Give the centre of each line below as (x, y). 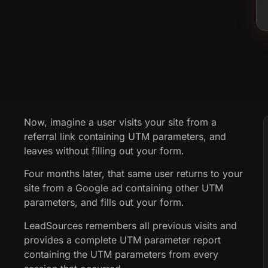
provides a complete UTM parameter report (122, 240)
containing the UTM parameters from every (121, 254)
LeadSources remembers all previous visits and (130, 225)
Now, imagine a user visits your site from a (120, 122)
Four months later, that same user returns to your (133, 174)
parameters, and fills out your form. (104, 202)
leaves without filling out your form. (104, 150)
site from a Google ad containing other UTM (124, 188)
